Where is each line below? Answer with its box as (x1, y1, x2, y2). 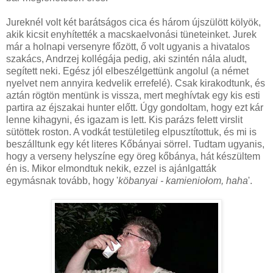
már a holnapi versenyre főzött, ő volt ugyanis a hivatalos (6, 41, 250, 52)
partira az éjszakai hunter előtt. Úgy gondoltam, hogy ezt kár (6, 102, 263, 113)
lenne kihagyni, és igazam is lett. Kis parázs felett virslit (6, 114, 243, 125)
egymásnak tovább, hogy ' (6, 175, 118, 186)
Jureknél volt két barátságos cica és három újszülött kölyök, (6, 16, 261, 27)
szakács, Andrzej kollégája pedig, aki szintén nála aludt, (6, 53, 247, 64)
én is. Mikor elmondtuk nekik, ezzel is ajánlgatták (6, 163, 216, 174)
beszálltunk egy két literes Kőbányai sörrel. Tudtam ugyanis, (6, 138, 264, 149)
